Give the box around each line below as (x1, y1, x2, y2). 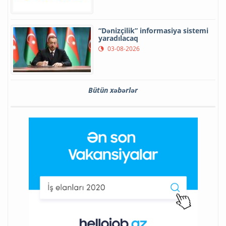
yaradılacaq (98, 33, 138, 43)
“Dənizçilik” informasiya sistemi (98, 25, 208, 35)
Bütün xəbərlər (88, 85, 138, 95)
